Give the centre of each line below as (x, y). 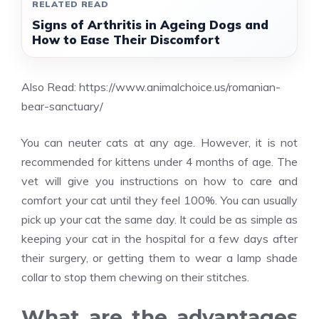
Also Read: (50, 87)
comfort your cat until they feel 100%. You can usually (159, 200)
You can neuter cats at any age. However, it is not (159, 142)
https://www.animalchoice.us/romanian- (180, 87)
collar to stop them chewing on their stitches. (135, 277)
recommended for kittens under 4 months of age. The (159, 162)
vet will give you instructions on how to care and (159, 181)
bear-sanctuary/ (62, 106)
